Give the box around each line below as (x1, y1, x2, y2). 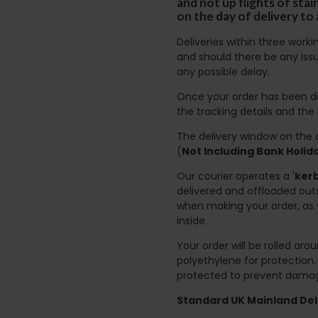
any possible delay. (177, 64, 270, 79)
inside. (177, 213, 207, 228)
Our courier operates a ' (177, 168, 295, 183)
